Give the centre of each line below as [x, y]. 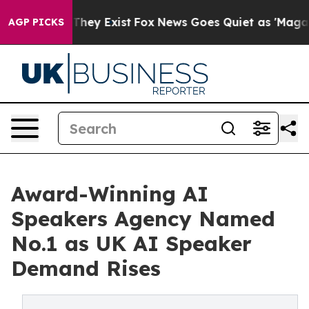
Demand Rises [86, 268]
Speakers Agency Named [143, 219]
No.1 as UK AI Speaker [131, 243]
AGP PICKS [36, 22]
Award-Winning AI [110, 194]
